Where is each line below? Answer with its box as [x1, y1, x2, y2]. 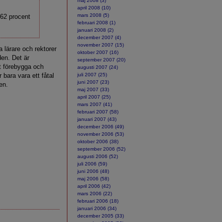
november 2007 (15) [77, 42, 124, 48]
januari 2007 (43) [77, 116, 117, 122]
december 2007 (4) [77, 35, 121, 40]
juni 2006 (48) [77, 168, 110, 174]
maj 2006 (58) [77, 176, 110, 181]
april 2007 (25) [77, 94, 111, 100]
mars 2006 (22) [77, 191, 112, 196]
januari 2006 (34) [77, 206, 117, 211]
